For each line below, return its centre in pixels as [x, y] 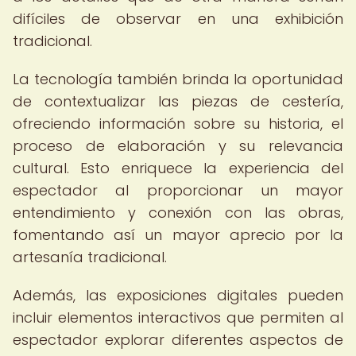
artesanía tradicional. [90, 257]
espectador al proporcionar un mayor [178, 190]
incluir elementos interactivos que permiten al [178, 317]
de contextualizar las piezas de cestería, [178, 101]
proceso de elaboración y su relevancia [178, 146]
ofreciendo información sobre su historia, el [178, 124]
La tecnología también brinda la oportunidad [178, 79]
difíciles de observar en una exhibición [178, 19]
